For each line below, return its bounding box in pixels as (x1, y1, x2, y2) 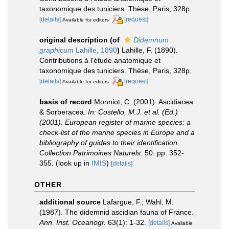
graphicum (39, 45, 74, 54)
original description (39, 35, 108, 44)
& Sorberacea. (39, 107, 88, 116)
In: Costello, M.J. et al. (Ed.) (88, 107, 178, 116)
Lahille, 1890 (74, 45, 117, 54)
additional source (39, 197, 101, 206)
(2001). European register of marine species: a (39, 118, 191, 126)
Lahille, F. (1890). (122, 45, 178, 54)
